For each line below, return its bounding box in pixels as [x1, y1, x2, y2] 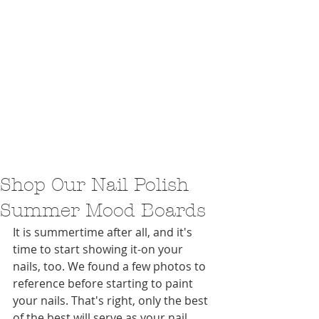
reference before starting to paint [13, 276, 196, 291]
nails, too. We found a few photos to [13, 258, 209, 274]
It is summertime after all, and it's [13, 224, 195, 240]
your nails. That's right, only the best [13, 293, 211, 308]
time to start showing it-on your [13, 241, 186, 257]
